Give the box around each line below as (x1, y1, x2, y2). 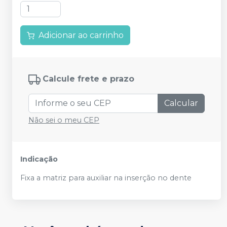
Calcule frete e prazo (43, 74, 134, 84)
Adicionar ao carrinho (39, 30, 124, 41)
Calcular (164, 98, 198, 108)
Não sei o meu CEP (28, 116, 99, 125)
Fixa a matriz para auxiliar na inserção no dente (20, 173, 192, 183)
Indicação (20, 155, 58, 164)
